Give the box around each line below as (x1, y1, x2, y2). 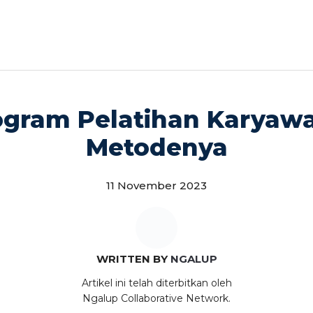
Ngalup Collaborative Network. (82, 292, 231, 305)
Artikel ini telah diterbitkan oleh (81, 277, 232, 289)
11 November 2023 (106, 179, 207, 192)
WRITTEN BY (96, 252, 170, 265)
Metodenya (85, 133, 228, 162)
